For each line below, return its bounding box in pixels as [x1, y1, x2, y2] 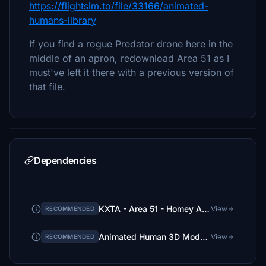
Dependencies [34, 154, 97, 166]
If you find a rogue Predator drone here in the [29, 38, 233, 50]
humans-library [29, 14, 96, 26]
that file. [29, 81, 68, 93]
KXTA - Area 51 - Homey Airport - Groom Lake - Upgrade [201, 203, 210, 214]
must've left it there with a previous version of [29, 66, 234, 78]
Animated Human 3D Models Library [199, 231, 208, 242]
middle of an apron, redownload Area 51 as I [29, 52, 229, 64]
